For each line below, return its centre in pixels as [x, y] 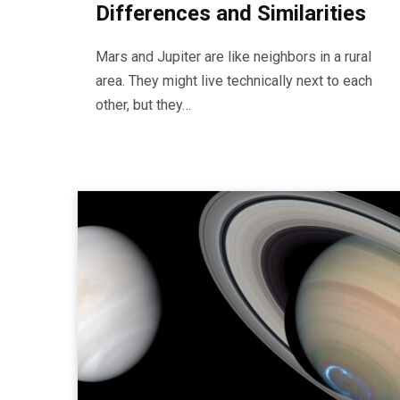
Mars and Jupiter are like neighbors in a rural [233, 57]
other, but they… [143, 105]
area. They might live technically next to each [234, 81]
